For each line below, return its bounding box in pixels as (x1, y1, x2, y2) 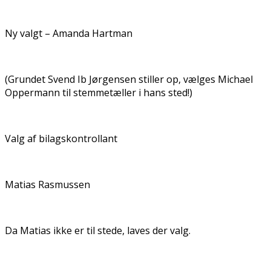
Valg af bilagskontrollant (5, 131, 117, 145)
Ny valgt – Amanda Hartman (5, 26, 132, 40)
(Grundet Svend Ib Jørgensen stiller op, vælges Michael (5, 72, 253, 86)
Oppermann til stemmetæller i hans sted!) (5, 85, 192, 99)
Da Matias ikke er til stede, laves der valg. (5, 223, 191, 237)
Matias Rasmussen (5, 177, 90, 191)
